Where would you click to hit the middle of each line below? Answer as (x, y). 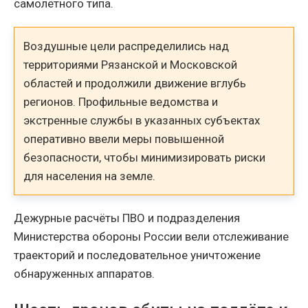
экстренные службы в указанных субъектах (142, 120)
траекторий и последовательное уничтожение (137, 255)
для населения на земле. (90, 176)
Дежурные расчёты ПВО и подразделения (127, 218)
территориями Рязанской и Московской (131, 64)
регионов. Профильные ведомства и (121, 101)
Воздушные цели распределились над (126, 46)
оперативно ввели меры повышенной (124, 139)
